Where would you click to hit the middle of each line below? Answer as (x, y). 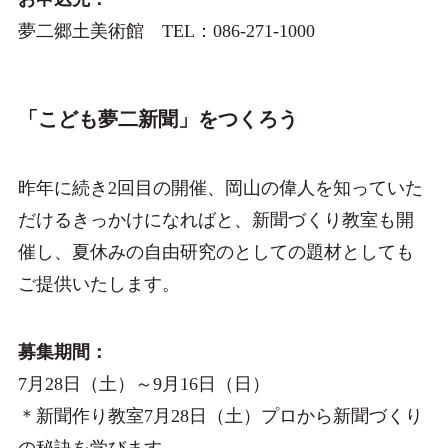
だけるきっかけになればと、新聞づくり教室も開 (215, 220)
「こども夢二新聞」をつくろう (157, 118)
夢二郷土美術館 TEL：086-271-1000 (166, 30)
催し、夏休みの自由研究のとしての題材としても (215, 252)
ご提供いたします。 (98, 284)
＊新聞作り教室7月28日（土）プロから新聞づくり (220, 416)
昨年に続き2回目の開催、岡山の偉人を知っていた (220, 188)
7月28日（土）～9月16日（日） (143, 384)
